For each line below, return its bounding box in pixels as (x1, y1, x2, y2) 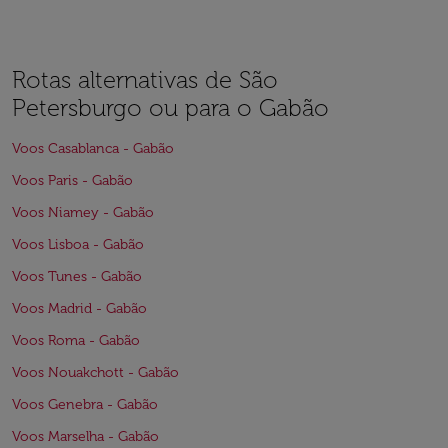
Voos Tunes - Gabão (12, 268, 142, 285)
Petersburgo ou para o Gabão (12, 93, 329, 122)
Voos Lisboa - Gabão (12, 236, 144, 253)
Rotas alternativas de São (12, 65, 278, 94)
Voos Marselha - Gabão (12, 428, 159, 445)
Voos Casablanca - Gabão (12, 140, 174, 157)
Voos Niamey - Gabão (12, 204, 154, 221)
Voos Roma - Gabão (12, 332, 140, 349)
